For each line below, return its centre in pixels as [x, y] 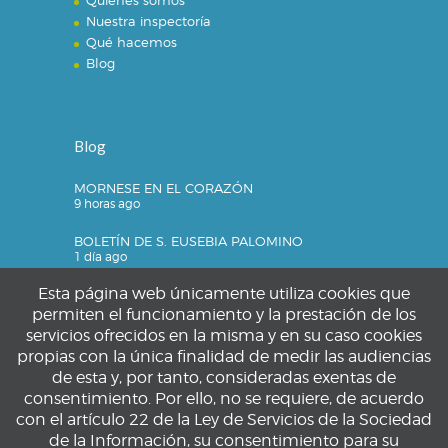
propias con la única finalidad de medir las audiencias [224, 356]
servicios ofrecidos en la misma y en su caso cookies [224, 335]
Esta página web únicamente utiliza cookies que [224, 293]
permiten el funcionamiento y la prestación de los [224, 314]
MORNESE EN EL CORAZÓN [163, 188]
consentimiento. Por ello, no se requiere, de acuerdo [224, 398]
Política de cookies [145, 401]
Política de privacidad [155, 380]
